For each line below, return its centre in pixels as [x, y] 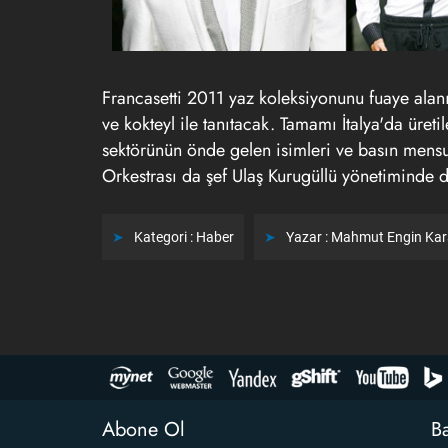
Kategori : [165, 237]
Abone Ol [143, 430]
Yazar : [308, 237]
